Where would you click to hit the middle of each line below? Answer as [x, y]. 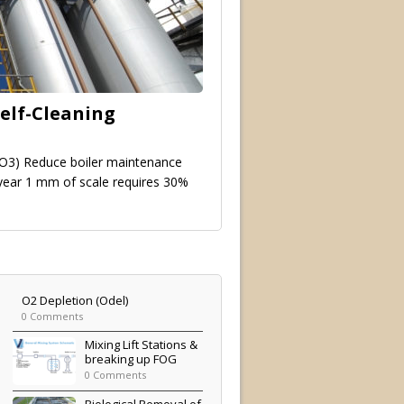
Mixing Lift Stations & [142, 344]
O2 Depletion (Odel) [75, 300]
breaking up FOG [131, 358]
